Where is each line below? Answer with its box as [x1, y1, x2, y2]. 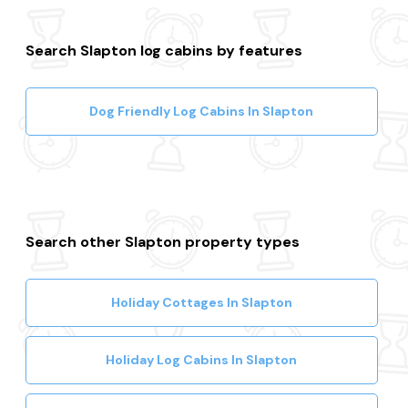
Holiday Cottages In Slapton [110, 294, 292, 311]
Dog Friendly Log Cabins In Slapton [89, 103, 314, 120]
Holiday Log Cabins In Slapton [106, 352, 298, 369]
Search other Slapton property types [25, 232, 301, 252]
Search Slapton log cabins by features [25, 41, 303, 61]
